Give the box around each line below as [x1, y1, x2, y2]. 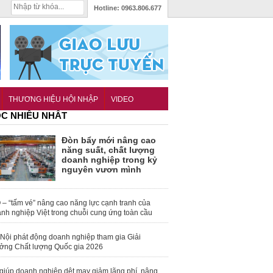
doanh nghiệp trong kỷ [62, 155, 157, 165]
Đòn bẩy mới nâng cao [62, 135, 156, 146]
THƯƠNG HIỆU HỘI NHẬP [9, 95, 98, 104]
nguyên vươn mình [62, 165, 141, 175]
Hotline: [94, 4, 121, 12]
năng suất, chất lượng [62, 145, 155, 155]
